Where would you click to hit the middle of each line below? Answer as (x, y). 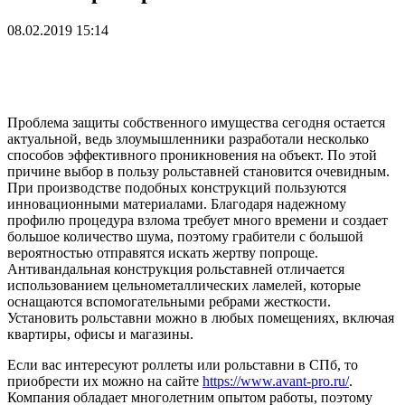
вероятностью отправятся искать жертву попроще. (163, 252)
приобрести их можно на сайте (105, 381)
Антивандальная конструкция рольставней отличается (176, 268)
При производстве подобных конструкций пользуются (177, 187)
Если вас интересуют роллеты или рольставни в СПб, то (183, 364)
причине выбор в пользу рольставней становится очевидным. (198, 171)
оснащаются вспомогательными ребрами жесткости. (169, 301)
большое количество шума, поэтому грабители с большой (185, 236)
